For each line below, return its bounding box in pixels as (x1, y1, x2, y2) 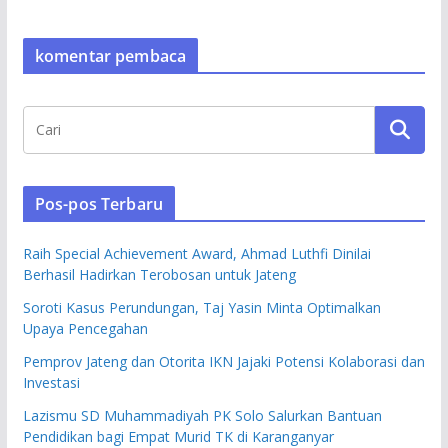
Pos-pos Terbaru (34, 192, 164, 215)
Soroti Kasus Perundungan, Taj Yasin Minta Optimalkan (22, 297, 381, 317)
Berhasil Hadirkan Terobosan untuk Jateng (22, 264, 296, 284)
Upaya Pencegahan (22, 318, 148, 338)
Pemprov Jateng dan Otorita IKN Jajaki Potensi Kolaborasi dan (22, 351, 425, 371)
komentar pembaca (34, 44, 187, 67)
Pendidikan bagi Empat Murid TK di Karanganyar (22, 426, 334, 446)
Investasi (22, 372, 80, 392)
